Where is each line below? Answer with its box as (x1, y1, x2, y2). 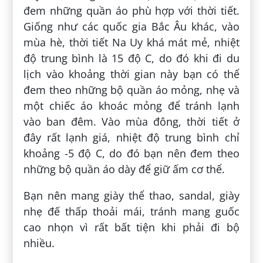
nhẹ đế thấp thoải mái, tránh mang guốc (23, 204, 240, 219)
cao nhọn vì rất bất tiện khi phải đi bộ (23, 220, 240, 235)
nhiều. (23, 236, 55, 251)
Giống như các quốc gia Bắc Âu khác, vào (23, 19, 240, 34)
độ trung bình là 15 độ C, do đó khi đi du (23, 51, 240, 66)
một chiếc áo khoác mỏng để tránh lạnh (23, 99, 240, 113)
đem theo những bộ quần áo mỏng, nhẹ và (23, 83, 240, 97)
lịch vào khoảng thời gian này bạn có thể (23, 67, 240, 82)
